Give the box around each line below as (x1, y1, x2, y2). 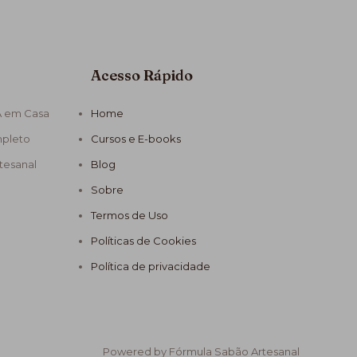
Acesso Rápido (90, 66, 193, 85)
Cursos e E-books (90, 132, 181, 146)
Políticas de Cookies (90, 234, 196, 248)
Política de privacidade (90, 260, 210, 273)
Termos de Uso (90, 209, 168, 222)
